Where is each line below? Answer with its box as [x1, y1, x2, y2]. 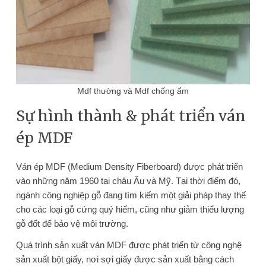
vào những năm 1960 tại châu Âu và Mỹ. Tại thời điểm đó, [15, 175, 240, 186]
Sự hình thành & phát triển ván [15, 106, 245, 126]
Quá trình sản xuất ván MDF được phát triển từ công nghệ [15, 239, 242, 250]
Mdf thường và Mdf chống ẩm [77, 86, 189, 96]
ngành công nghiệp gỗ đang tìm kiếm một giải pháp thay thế [15, 189, 246, 200]
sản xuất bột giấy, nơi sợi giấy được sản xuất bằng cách [15, 254, 234, 264]
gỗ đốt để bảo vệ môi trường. [15, 218, 128, 229]
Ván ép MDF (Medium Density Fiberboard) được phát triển [15, 161, 243, 172]
